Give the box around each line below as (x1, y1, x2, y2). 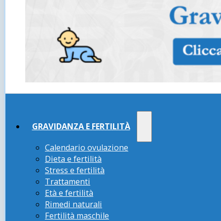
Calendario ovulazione (45, 142, 128, 153)
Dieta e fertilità (45, 153, 102, 165)
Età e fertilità (45, 187, 93, 199)
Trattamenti (45, 176, 90, 187)
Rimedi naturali (45, 199, 102, 210)
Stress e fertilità (45, 165, 105, 176)
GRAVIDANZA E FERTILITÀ (32, 120, 130, 132)
